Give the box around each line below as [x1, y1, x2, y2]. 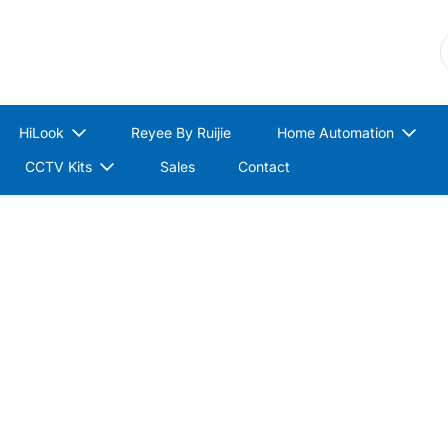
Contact [238, 157, 291, 175]
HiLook [18, 123, 64, 141]
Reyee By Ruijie [131, 123, 232, 141]
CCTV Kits [25, 157, 93, 175]
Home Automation [276, 123, 394, 141]
